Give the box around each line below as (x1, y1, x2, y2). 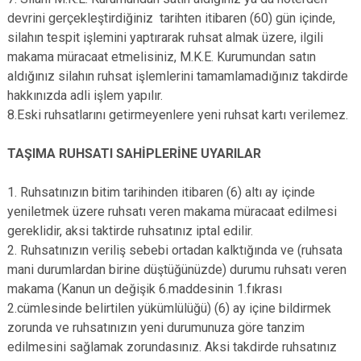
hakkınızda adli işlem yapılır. (7, 88, 163, 103)
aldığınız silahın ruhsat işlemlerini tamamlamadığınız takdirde (7, 68, 348, 84)
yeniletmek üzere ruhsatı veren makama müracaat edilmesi (7, 204, 337, 219)
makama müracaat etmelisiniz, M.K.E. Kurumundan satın (7, 49, 316, 64)
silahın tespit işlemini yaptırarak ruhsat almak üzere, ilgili (7, 30, 323, 45)
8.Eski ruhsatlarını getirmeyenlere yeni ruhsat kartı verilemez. (7, 107, 348, 122)
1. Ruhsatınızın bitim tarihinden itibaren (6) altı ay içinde (7, 185, 315, 200)
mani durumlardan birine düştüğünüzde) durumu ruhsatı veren (7, 262, 346, 277)
